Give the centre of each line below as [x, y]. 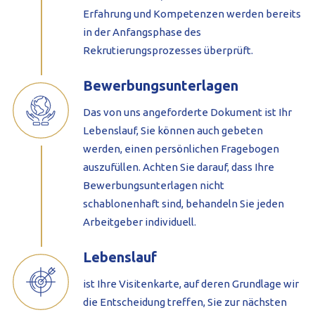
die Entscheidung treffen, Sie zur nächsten [185, 302]
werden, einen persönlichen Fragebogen [181, 149]
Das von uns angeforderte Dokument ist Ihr [187, 112]
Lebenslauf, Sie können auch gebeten [173, 131]
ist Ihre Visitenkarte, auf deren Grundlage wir [191, 284]
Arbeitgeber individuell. [139, 222]
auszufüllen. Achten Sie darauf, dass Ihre [178, 167]
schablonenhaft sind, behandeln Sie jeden [183, 204]
